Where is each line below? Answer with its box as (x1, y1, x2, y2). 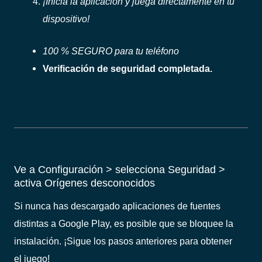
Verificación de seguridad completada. (43, 63, 213, 74)
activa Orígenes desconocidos (14, 177, 155, 189)
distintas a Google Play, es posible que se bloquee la (14, 218, 233, 229)
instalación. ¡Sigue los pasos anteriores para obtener (14, 236, 232, 247)
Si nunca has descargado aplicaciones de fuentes (14, 201, 220, 212)
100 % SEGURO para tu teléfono (43, 45, 180, 56)
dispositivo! (43, 13, 90, 25)
